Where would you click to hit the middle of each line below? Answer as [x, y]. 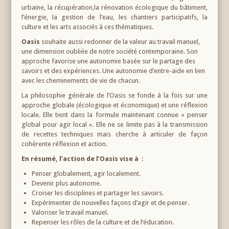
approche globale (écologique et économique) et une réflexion [114, 105]
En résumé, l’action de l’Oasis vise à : [83, 158]
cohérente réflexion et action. [65, 144]
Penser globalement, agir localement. [86, 173]
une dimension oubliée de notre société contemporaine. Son [110, 51]
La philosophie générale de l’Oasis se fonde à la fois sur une [114, 95]
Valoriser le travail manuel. [70, 212]
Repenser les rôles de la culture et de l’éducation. [103, 222]
